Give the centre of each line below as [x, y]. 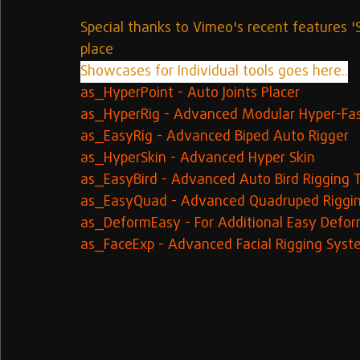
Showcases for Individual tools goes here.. [214, 72]
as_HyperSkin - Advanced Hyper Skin [198, 159]
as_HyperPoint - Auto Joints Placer [190, 94]
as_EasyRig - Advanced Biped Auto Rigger [215, 137]
